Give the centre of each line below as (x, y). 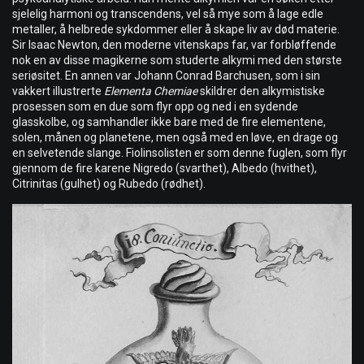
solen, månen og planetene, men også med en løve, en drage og (175, 138)
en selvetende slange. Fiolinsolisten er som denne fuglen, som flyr (180, 153)
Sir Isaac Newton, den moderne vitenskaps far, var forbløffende (174, 45)
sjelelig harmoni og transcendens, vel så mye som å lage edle (168, 14)
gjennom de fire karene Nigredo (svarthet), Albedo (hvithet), (165, 169)
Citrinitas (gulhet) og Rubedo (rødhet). (109, 184)
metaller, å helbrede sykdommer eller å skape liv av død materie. (176, 30)
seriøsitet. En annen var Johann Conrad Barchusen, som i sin (166, 76)
